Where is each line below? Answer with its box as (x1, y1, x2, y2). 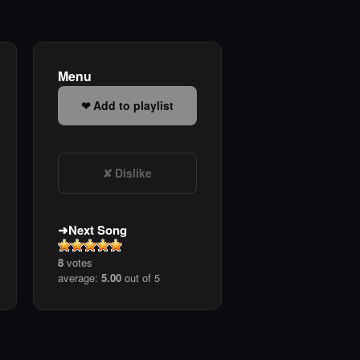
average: (58, 270, 101, 286)
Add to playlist (93, 97, 174, 114)
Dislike (115, 165, 152, 182)
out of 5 (121, 270, 160, 286)
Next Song (68, 221, 127, 239)
